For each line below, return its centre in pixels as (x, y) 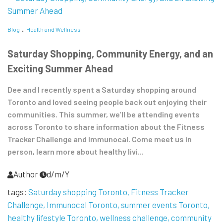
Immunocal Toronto (82, 205)
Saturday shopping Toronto (78, 192)
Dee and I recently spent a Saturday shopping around (102, 90)
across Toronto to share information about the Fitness (106, 127)
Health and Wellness (54, 29)
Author (26, 174)
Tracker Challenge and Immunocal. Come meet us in (100, 139)
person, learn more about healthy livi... (76, 152)
